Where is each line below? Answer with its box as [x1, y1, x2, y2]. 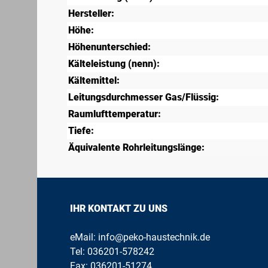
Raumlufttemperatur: [68, 108, 161, 120]
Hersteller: [68, 8, 114, 20]
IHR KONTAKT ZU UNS [70, 203, 168, 215]
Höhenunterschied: [68, 41, 151, 53]
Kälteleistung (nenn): [68, 58, 160, 70]
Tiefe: [68, 125, 94, 137]
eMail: [70, 232, 99, 243]
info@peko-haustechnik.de [98, 232, 211, 243]
